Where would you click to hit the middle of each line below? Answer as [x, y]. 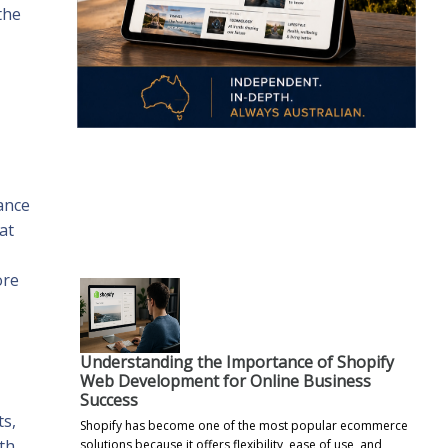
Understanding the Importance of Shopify [237, 361]
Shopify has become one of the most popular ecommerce [244, 425]
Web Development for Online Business [225, 380]
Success [109, 399]
